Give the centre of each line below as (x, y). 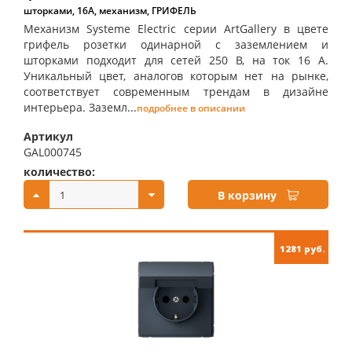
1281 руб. (302, 249)
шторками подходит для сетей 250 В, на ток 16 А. (176, 60)
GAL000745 (53, 152)
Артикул (48, 136)
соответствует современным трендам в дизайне (176, 92)
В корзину (247, 195)
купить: (210, 172)
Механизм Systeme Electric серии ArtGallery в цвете (176, 29)
